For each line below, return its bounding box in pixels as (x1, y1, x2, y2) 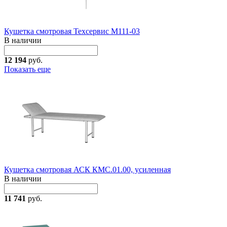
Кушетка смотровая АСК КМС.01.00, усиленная (4, 165, 171, 174)
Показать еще (4, 64, 51, 73)
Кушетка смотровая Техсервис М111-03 (4, 26, 140, 35)
